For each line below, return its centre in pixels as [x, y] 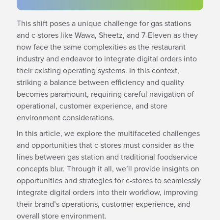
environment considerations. [65, 117]
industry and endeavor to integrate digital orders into [107, 58]
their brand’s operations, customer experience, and [103, 204]
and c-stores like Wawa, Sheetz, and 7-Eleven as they [107, 35]
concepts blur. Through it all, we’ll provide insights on [108, 168]
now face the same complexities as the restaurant [101, 46]
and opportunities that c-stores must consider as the [105, 145]
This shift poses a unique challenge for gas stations [104, 23]
